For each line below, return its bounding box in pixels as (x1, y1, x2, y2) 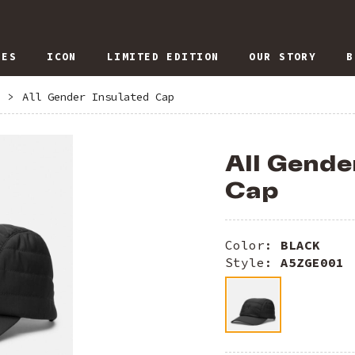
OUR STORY (249, 50, 317, 63)
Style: (225, 254, 281, 271)
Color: (225, 237, 281, 254)
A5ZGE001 (281, 254, 344, 271)
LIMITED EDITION (106, 50, 219, 63)
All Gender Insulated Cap (22, 90, 174, 104)
